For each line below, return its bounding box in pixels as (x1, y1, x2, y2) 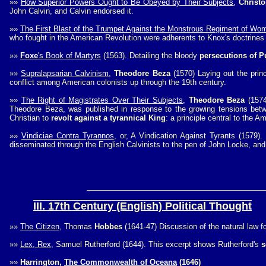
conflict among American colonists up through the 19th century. (9, 78, 226, 87)
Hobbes (94, 222, 122, 231)
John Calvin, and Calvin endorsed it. (9, 7, 134, 15)
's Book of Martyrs (38, 51, 101, 60)
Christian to (9, 113, 51, 122)
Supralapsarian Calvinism (21, 69, 109, 78)
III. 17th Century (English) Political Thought (33, 200, 252, 212)
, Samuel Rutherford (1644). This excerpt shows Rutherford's (51, 240, 261, 249)
